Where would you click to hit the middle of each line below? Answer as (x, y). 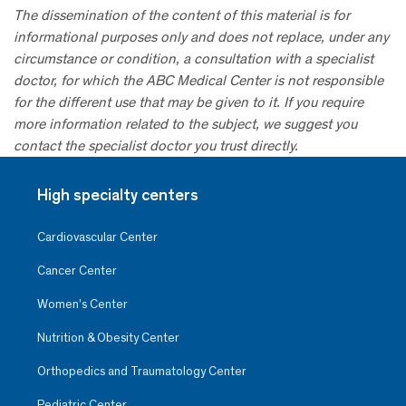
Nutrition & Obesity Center (108, 338)
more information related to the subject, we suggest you (185, 124)
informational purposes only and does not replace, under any (201, 37)
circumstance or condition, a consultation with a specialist (193, 59)
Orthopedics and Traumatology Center (142, 372)
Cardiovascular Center (97, 237)
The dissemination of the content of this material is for (182, 15)
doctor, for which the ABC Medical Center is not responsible (198, 81)
